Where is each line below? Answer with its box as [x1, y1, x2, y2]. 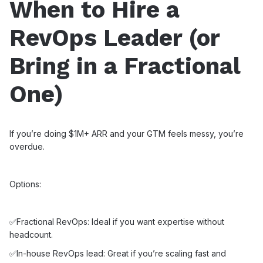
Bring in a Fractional [9, 52, 240, 80]
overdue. [9, 141, 45, 151]
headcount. [9, 230, 53, 240]
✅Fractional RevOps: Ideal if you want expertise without [9, 217, 224, 227]
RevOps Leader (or [9, 24, 220, 52]
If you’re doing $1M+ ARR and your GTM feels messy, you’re [9, 129, 244, 139]
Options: [9, 179, 41, 189]
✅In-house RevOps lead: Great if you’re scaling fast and [9, 248, 226, 258]
